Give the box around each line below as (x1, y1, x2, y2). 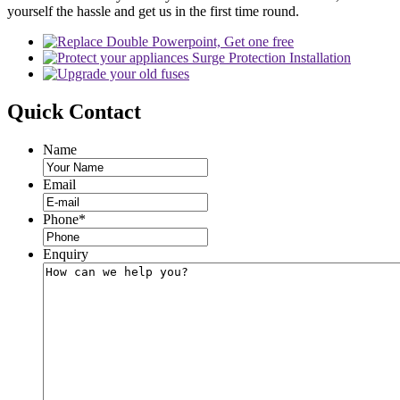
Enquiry (43, 246, 88, 262)
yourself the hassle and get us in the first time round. (7, 3, 299, 19)
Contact (69, 99, 141, 123)
